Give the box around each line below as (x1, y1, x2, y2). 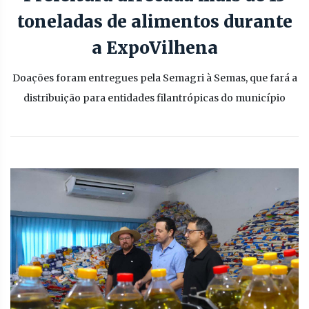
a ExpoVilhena (91, 37, 218, 59)
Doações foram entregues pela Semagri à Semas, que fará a (12, 72, 297, 84)
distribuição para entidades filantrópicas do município (23, 92, 286, 104)
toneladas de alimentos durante (17, 11, 292, 32)
